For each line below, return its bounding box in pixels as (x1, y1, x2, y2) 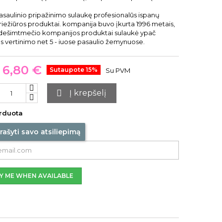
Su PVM (106, 66, 130, 74)
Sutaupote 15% (50, 66, 98, 73)
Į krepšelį (69, 88, 106, 98)
